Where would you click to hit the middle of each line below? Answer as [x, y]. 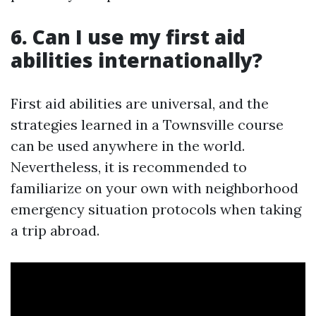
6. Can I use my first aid [128, 37]
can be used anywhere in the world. [128, 146]
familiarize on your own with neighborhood [154, 188]
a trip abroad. [55, 231]
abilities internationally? [136, 60]
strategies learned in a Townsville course [147, 125]
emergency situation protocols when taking [156, 209]
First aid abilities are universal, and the [140, 104]
